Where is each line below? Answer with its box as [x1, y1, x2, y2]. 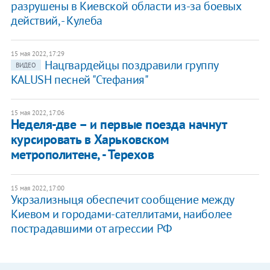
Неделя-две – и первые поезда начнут [10, 116, 227, 133]
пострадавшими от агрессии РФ [10, 221, 172, 237]
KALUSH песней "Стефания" [10, 72, 149, 88]
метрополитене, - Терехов [10, 146, 154, 163]
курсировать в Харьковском [10, 131, 169, 148]
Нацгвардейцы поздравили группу [44, 57, 218, 74]
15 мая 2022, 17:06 [10, 108, 64, 118]
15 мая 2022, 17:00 [10, 184, 64, 193]
